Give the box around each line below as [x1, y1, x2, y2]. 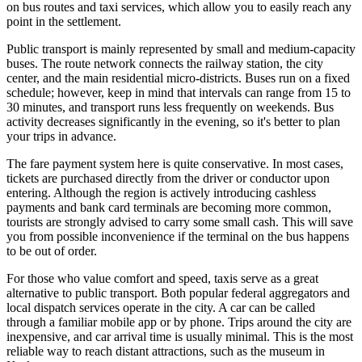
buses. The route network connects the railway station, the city [6, 57, 323, 71]
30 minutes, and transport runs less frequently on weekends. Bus [6, 100, 334, 115]
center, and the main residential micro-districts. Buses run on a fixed [6, 71, 350, 86]
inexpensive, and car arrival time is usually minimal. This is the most [6, 330, 353, 344]
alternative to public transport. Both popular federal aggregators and [6, 286, 350, 301]
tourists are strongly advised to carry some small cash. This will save [6, 215, 353, 229]
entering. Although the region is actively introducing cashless [6, 186, 316, 200]
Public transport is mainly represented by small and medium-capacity [6, 42, 356, 57]
